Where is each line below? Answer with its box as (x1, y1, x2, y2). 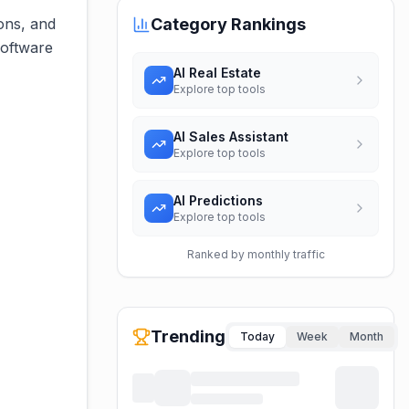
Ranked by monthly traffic (186, 247, 325, 261)
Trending (151, 327, 225, 346)
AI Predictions (173, 193, 263, 208)
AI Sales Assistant (173, 129, 288, 144)
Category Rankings (151, 15, 306, 34)
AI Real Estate (173, 65, 261, 80)
